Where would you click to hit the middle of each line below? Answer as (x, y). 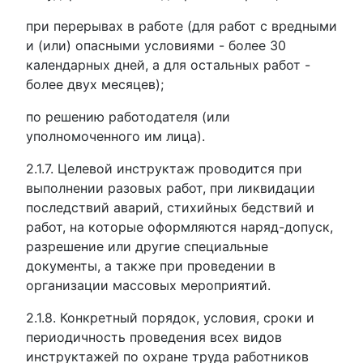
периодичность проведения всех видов (154, 337)
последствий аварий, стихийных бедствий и (170, 207)
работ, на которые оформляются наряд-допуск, (179, 227)
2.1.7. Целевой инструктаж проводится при (164, 169)
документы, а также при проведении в (151, 266)
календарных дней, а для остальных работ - (168, 65)
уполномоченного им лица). (115, 136)
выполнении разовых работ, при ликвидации (171, 188)
